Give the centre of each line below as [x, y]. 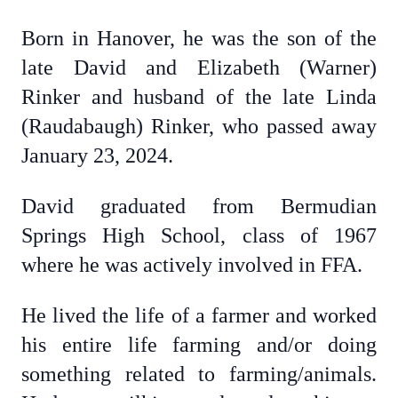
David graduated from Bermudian [199, 206]
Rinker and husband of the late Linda [199, 97]
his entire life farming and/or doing [199, 345]
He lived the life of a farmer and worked [199, 315]
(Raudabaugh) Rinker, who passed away [199, 126]
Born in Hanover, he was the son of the [199, 38]
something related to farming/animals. [199, 374]
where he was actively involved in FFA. [192, 265]
